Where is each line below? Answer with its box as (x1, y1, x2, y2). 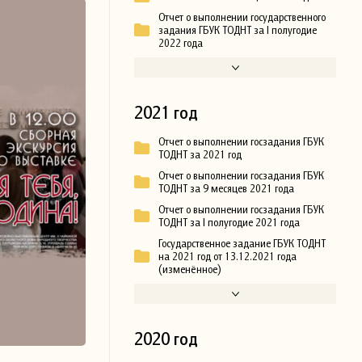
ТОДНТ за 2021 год (158, 148, 242, 162)
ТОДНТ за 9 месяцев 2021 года (158, 182, 294, 196)
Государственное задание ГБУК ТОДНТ (158, 237, 326, 250)
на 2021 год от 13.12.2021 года (158, 250, 297, 263)
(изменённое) (158, 263, 221, 276)
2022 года (158, 36, 203, 50)
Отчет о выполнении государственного (158, 11, 326, 24)
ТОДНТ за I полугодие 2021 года (158, 216, 300, 229)
